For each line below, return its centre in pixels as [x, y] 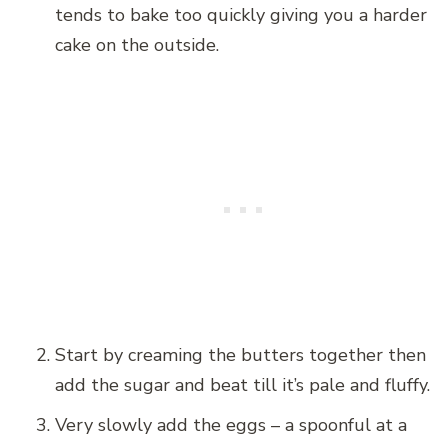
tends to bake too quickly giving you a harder [241, 15]
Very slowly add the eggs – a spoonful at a [231, 425]
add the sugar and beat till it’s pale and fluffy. [242, 385]
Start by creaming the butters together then [240, 355]
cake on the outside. [137, 45]
